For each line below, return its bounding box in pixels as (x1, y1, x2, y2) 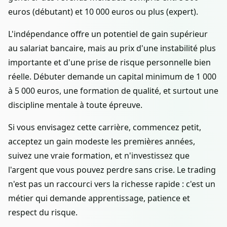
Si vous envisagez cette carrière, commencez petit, (8, 121, 201, 133)
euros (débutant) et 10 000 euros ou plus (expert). (8, 6, 198, 17)
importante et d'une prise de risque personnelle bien (8, 56, 211, 68)
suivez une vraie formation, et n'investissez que (8, 149, 190, 161)
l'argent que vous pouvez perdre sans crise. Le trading (8, 164, 216, 175)
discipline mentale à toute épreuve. (8, 99, 142, 110)
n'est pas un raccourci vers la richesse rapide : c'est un (8, 178, 215, 190)
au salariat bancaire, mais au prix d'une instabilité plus (8, 42, 216, 54)
